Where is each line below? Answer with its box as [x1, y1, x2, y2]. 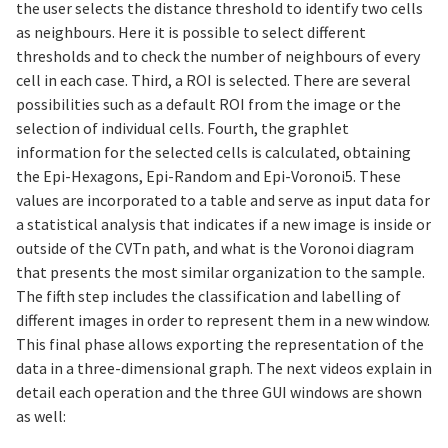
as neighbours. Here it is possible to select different [16, 21, 366, 42]
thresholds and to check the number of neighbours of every [16, 45, 420, 66]
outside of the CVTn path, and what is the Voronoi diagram [16, 237, 414, 258]
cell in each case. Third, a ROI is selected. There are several [16, 69, 411, 90]
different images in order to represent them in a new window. [16, 309, 430, 330]
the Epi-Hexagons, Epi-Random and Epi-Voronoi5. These [16, 165, 401, 186]
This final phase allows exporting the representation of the [16, 333, 424, 354]
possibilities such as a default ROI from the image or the [16, 93, 401, 114]
